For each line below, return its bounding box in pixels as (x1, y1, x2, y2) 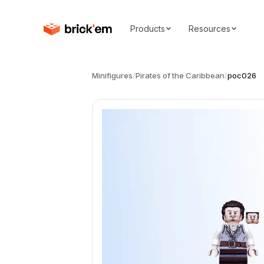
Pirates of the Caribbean (136, 71, 225, 80)
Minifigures (92, 71, 133, 80)
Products (130, 23, 165, 34)
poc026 (227, 71, 256, 80)
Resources (188, 23, 230, 34)
